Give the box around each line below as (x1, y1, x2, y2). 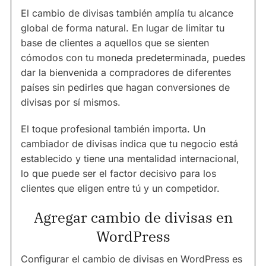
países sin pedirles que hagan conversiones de (21, 81, 230, 94)
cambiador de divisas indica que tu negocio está (21, 138, 238, 150)
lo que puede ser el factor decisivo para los (21, 167, 216, 180)
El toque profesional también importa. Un (21, 123, 205, 135)
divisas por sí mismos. (21, 96, 121, 109)
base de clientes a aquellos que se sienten (21, 37, 209, 49)
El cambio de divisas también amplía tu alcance (21, 7, 233, 20)
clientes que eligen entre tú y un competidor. (21, 182, 220, 195)
